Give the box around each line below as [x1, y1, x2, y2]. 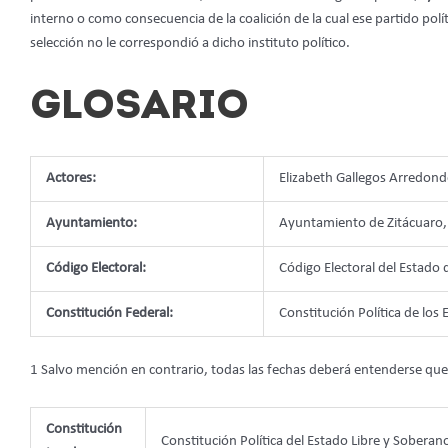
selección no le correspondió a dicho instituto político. [30, 35, 350, 51]
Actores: [46, 170, 96, 186]
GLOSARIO [30, 87, 249, 128]
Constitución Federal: [46, 305, 173, 321]
